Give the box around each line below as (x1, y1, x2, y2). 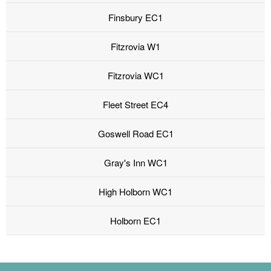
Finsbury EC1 (108, 11, 163, 24)
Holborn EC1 (110, 214, 161, 227)
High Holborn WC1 (99, 185, 172, 198)
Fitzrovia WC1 (107, 69, 164, 82)
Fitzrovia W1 (111, 40, 160, 53)
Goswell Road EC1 (97, 127, 174, 140)
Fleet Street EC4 (103, 98, 168, 111)
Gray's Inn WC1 (103, 156, 168, 169)
